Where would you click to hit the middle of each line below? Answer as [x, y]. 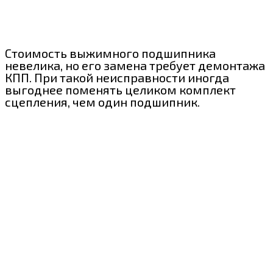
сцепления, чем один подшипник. [102, 102]
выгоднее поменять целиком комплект [120, 90]
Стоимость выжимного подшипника [110, 53]
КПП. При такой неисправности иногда [117, 78]
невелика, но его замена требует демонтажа [135, 66]
